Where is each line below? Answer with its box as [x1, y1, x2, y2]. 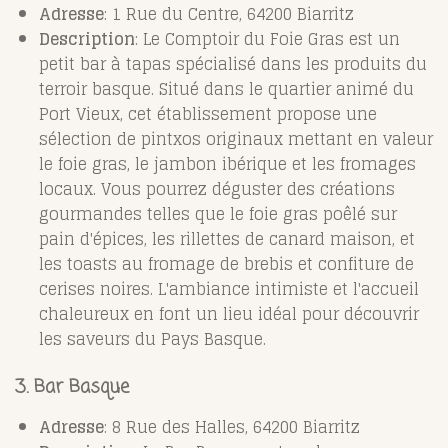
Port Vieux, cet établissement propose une [39, 99, 377, 128]
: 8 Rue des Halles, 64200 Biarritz [104, 412, 360, 441]
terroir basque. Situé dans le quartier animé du [39, 74, 414, 103]
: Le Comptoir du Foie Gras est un [135, 24, 400, 53]
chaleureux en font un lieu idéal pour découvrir [39, 299, 419, 328]
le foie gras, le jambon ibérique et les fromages [39, 149, 416, 178]
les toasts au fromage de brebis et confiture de [39, 249, 414, 278]
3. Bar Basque [15, 372, 129, 401]
